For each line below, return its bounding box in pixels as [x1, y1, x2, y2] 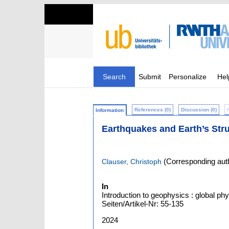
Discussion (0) [181, 107, 217, 112]
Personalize [169, 73, 207, 81]
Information [96, 107, 124, 113]
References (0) [134, 107, 171, 112]
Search [103, 73, 126, 81]
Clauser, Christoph [102, 157, 162, 166]
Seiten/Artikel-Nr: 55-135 [102, 199, 184, 209]
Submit [139, 73, 161, 81]
